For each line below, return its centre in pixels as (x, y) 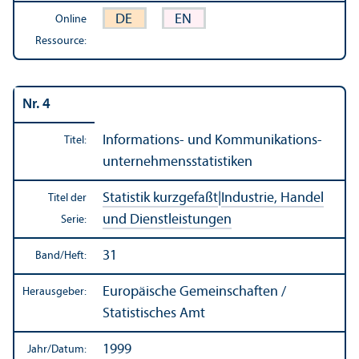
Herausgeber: (54, 292)
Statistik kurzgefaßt (160, 198)
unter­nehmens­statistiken (177, 162)
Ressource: (61, 41)
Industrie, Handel (272, 198)
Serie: (74, 220)
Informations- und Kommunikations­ (212, 140)
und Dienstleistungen (167, 220)
